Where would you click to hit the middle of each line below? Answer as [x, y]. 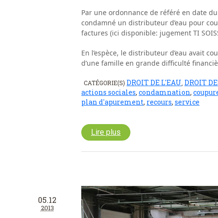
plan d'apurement [112, 102]
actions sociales [109, 92]
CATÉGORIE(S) [105, 82]
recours [159, 102]
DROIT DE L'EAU [154, 82]
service [187, 102]
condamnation [164, 92]
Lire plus [106, 132]
